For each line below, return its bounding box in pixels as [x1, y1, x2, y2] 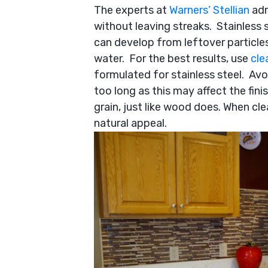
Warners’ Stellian [169, 3, 249, 17]
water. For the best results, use [94, 51, 251, 65]
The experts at [94, 3, 169, 17]
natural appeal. [94, 116, 169, 130]
